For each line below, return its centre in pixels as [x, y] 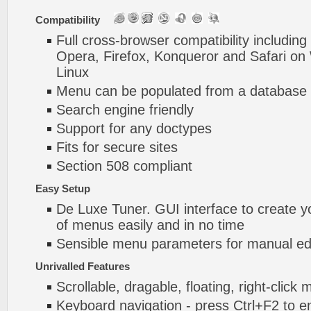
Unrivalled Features [83, 266]
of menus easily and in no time [150, 225]
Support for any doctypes [134, 128]
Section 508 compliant [124, 166]
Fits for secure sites [117, 147]
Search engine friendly [125, 110]
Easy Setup [63, 188]
